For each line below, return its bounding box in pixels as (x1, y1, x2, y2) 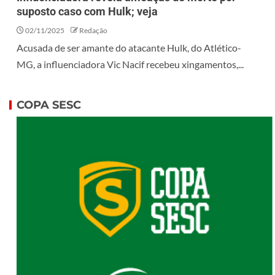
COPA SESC (17, 98, 81, 112)
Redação (79, 26, 107, 36)
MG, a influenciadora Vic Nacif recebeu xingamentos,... (17, 58, 244, 71)
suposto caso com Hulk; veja (17, 5, 158, 18)
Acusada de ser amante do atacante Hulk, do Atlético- (17, 42, 241, 54)
